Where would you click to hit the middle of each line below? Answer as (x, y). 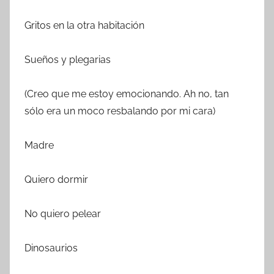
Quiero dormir (56, 180)
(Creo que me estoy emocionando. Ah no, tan (127, 94)
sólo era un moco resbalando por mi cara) (120, 111)
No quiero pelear (63, 214)
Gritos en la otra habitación (84, 26)
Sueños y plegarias (68, 60)
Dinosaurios (51, 248)
